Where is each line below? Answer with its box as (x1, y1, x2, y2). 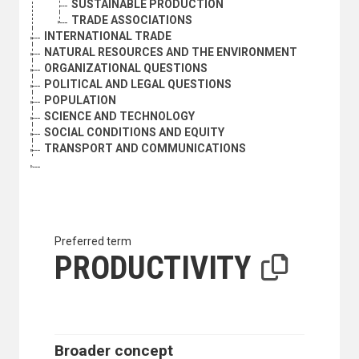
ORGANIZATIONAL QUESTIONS (44, 62, 208, 75)
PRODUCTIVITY (54, 249, 251, 288)
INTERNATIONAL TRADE (44, 30, 171, 43)
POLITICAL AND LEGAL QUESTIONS (44, 78, 232, 91)
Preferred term (54, 235, 131, 248)
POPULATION (44, 94, 116, 107)
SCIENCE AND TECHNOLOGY (44, 110, 195, 123)
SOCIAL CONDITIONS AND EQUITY (44, 126, 224, 139)
